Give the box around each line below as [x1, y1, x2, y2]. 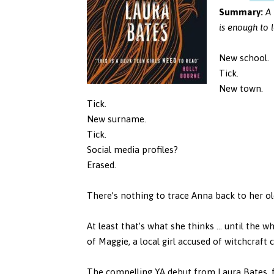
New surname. [87, 113, 146, 124]
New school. [219, 52, 269, 63]
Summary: [219, 6, 265, 17]
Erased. [87, 159, 116, 170]
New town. [219, 83, 263, 94]
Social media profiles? [87, 144, 178, 155]
